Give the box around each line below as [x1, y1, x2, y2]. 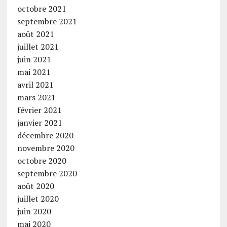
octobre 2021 [17, 3, 66, 14]
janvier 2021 [17, 117, 62, 128]
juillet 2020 [17, 193, 59, 204]
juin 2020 [17, 205, 51, 217]
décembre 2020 [17, 129, 73, 141]
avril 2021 [17, 79, 54, 90]
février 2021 [17, 104, 62, 116]
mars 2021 [17, 91, 56, 103]
